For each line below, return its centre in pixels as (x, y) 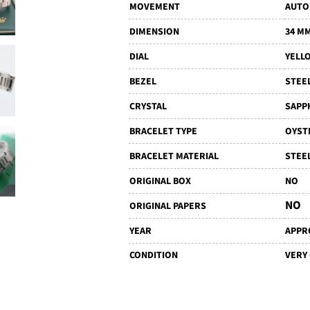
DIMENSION (154, 32)
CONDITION (153, 255)
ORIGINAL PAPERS (167, 206)
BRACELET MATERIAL (174, 156)
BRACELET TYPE (163, 131)
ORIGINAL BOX (160, 181)
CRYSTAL (148, 107)
